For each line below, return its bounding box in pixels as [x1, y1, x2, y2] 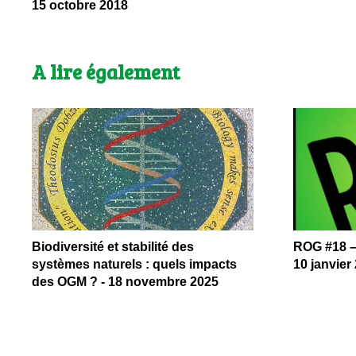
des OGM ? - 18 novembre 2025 [32, 274, 219, 288]
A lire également [32, 58, 180, 86]
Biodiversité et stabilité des [32, 239, 194, 253]
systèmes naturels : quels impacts [32, 257, 237, 271]
